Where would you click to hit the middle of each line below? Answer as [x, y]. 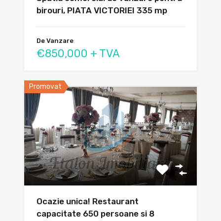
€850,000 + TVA [78, 54]
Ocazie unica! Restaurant [88, 202]
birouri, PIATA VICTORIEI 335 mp [102, 11]
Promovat [45, 87]
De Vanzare [55, 41]
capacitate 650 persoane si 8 [95, 214]
